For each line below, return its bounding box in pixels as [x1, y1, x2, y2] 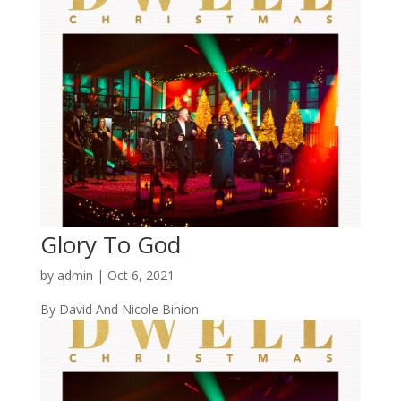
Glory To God [39, 227, 181, 260]
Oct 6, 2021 [107, 266, 175, 284]
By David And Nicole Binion [39, 300, 199, 318]
